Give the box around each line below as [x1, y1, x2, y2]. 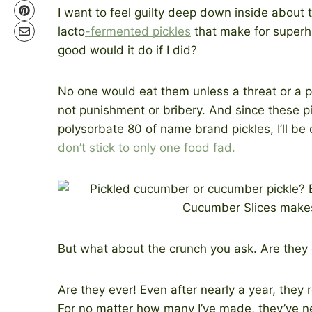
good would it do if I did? [58, 42, 197, 57]
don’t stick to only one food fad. [58, 140, 239, 155]
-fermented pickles [85, 24, 191, 38]
